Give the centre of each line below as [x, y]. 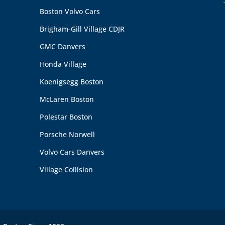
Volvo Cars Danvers [72, 152]
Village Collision [66, 169]
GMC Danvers [62, 46]
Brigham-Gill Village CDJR [82, 29]
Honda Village [63, 64]
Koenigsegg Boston [71, 81]
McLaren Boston [67, 99]
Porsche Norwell [67, 134]
